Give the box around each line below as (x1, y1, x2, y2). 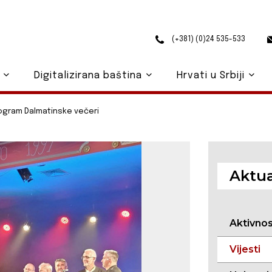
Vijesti (229, 243, 261, 256)
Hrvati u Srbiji (176, 70, 248, 81)
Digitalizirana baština (33, 70, 145, 81)
